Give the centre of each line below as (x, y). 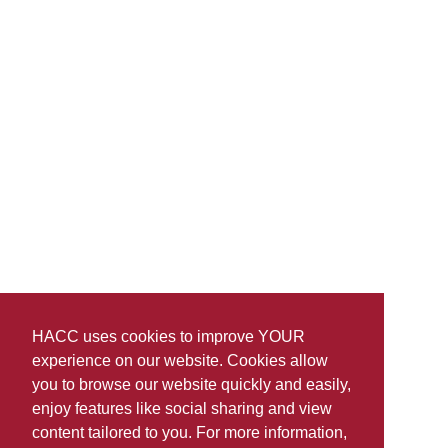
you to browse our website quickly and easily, (191, 385)
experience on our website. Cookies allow (180, 361)
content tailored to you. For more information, (189, 433)
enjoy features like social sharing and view (182, 409)
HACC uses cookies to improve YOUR (168, 337)
